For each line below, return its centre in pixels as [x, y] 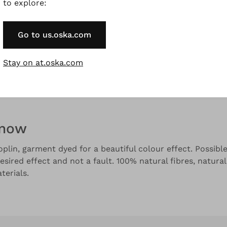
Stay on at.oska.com [43, 62]
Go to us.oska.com [54, 34]
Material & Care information [115, 81]
